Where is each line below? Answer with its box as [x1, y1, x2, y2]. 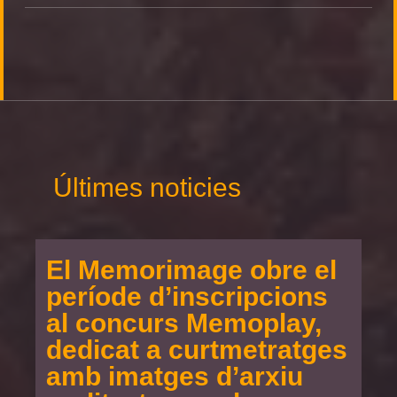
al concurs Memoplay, [46, 308, 322, 338]
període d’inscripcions [46, 282, 328, 311]
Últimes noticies [53, 173, 241, 202]
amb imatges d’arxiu [46, 362, 303, 391]
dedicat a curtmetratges [46, 335, 347, 364]
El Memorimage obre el [46, 255, 337, 284]
